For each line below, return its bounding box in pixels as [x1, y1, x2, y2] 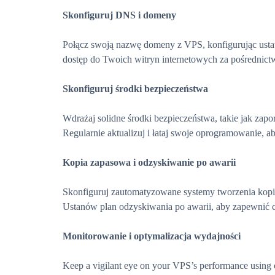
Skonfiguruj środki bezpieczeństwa [63, 83, 208, 94]
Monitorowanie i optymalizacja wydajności [63, 231, 241, 241]
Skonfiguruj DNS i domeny [63, 10, 176, 20]
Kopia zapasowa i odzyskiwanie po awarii [63, 157, 236, 168]
